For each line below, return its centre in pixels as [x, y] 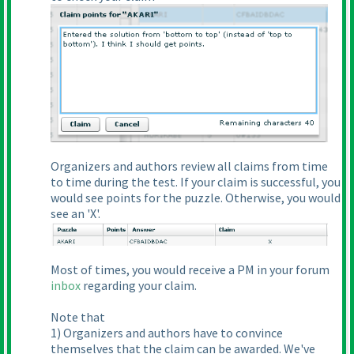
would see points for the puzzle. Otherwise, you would [196, 198]
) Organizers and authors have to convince [170, 332]
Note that [78, 316]
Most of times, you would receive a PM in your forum [190, 269]
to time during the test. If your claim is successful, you [196, 182]
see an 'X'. [75, 214]
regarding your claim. [139, 285]
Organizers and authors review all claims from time [189, 166]
